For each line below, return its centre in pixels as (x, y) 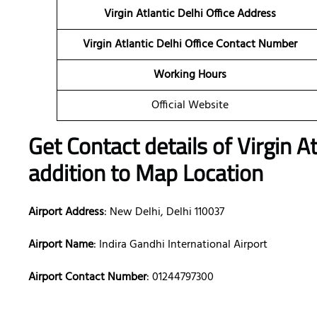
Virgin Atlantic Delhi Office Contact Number (190, 45)
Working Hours (190, 75)
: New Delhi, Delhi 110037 (164, 213)
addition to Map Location (146, 173)
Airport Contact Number (87, 278)
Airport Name (61, 245)
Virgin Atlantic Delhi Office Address (190, 15)
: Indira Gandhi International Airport (180, 245)
